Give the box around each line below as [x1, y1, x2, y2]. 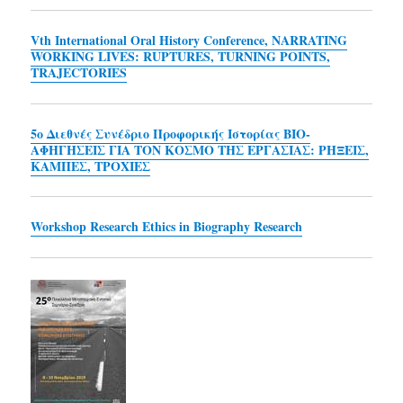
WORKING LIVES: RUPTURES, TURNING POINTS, [31, 47, 331, 66]
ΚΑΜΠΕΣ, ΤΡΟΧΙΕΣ [31, 156, 151, 175]
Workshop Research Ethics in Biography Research [31, 217, 303, 236]
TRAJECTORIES [31, 63, 128, 82]
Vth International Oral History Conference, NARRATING [31, 31, 348, 49]
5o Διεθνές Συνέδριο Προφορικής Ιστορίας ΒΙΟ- [31, 123, 311, 143]
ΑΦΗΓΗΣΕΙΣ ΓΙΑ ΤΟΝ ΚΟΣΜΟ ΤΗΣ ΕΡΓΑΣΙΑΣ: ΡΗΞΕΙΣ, [31, 139, 370, 159]
